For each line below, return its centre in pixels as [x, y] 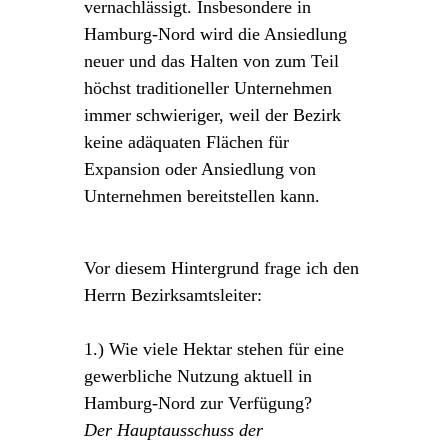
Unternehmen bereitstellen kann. [202, 195]
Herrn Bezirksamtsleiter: [173, 294]
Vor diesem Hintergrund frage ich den [221, 267]
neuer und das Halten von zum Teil [211, 60]
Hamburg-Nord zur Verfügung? [198, 402]
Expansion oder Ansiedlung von [200, 168]
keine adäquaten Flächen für [186, 141]
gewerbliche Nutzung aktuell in [198, 375]
